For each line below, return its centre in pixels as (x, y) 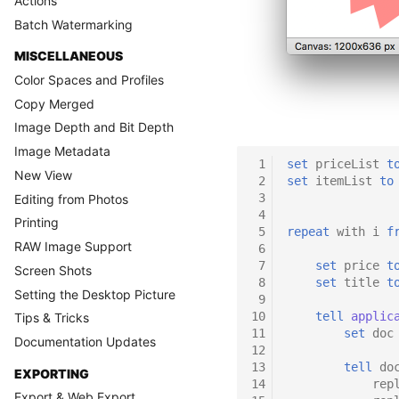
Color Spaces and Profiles (89, 79)
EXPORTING (52, 373)
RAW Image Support (73, 246)
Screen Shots (53, 270)
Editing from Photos (71, 199)
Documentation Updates (85, 342)
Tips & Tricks (52, 318)
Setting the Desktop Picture (95, 294)
